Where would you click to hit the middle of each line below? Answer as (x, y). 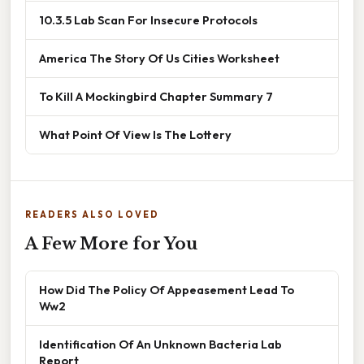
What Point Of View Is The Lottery (135, 135)
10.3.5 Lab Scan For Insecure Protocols (148, 20)
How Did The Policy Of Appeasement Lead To (167, 290)
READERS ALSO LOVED (92, 215)
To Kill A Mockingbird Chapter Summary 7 (156, 97)
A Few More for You (111, 244)
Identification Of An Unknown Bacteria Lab (160, 344)
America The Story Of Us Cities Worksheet (159, 58)
